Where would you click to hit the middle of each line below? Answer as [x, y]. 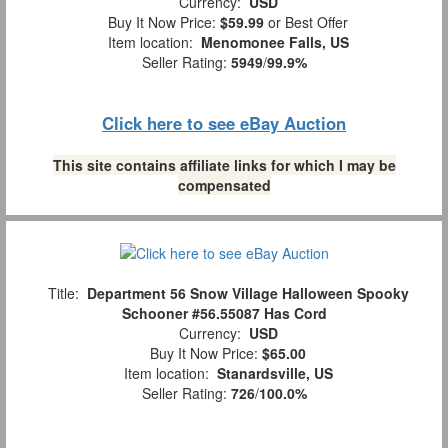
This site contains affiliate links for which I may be [224, 164]
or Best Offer [306, 21]
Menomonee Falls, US [274, 41]
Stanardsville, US [274, 373]
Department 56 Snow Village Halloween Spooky [247, 293]
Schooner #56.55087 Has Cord [224, 313]
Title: [63, 293]
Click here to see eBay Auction [224, 122]
